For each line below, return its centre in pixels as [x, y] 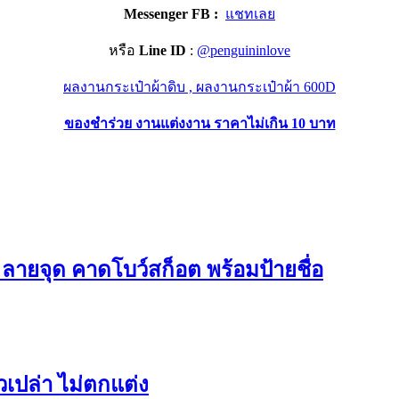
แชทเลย [250, 13]
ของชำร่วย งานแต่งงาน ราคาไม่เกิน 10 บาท [199, 123]
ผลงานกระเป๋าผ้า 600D [266, 86]
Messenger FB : [173, 13]
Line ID [161, 50]
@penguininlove [244, 50]
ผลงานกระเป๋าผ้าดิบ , [130, 86]
